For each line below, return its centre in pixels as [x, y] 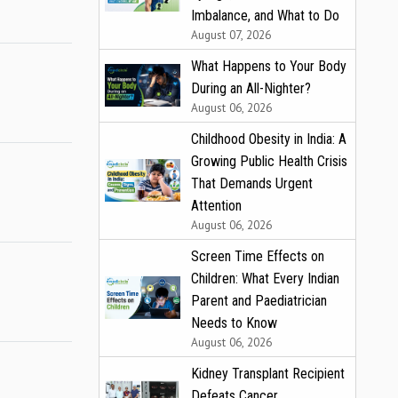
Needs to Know [234, 322]
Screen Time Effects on [258, 256]
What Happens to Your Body [269, 66]
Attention [216, 205]
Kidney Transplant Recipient [268, 373]
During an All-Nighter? [251, 88]
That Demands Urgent [252, 183]
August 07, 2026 [231, 34]
